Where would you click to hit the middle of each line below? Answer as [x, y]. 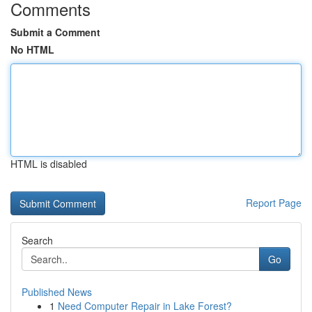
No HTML [32, 49]
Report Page [274, 203]
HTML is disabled [49, 164]
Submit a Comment [55, 32]
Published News [57, 292]
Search [37, 240]
